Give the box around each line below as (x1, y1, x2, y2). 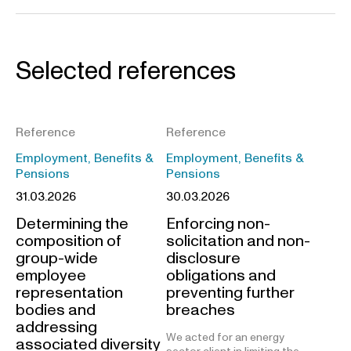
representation (16, 282, 123, 305)
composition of (16, 230, 121, 253)
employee (16, 265, 86, 288)
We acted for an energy (166, 330, 284, 346)
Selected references (16, 54, 236, 89)
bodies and (16, 299, 96, 322)
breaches (166, 299, 235, 322)
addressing (16, 317, 97, 339)
